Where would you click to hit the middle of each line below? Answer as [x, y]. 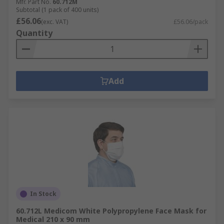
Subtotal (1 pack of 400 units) [57, 10]
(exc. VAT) [54, 22]
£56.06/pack [191, 22]
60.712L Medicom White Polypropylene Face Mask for [111, 211]
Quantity [34, 33]
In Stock [43, 194]
